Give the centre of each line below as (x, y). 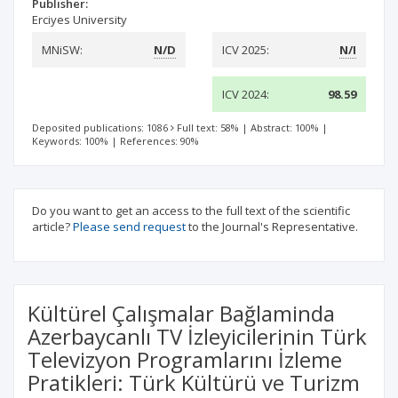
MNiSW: (62, 50)
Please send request (129, 227)
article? (52, 227)
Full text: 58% (208, 127)
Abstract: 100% (285, 127)
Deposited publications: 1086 (100, 127)
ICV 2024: (246, 94)
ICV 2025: (246, 50)
